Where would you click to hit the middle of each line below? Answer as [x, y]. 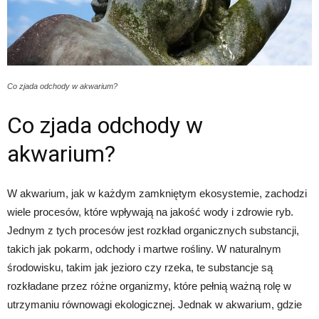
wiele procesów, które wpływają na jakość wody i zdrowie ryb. [150, 212]
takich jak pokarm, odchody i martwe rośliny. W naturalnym [144, 249]
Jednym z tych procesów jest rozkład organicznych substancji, [153, 231]
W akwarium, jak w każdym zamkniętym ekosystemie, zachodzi [157, 194]
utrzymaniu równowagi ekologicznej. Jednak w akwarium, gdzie [155, 305]
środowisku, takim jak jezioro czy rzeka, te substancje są [140, 268]
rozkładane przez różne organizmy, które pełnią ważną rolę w [149, 286]
